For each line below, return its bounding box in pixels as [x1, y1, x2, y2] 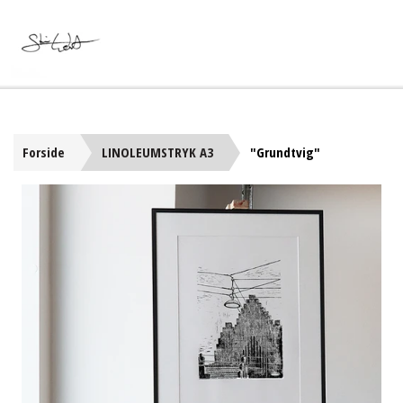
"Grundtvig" [250, 143, 320, 161]
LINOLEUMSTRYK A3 [102, 143, 213, 161]
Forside [22, 143, 65, 161]
